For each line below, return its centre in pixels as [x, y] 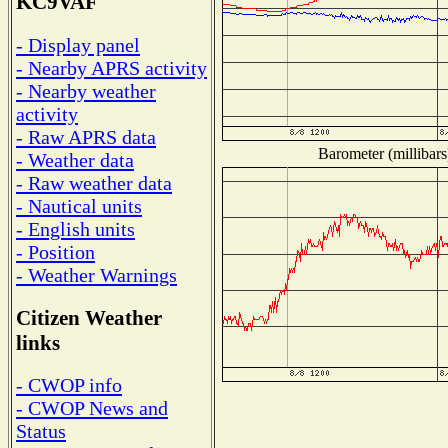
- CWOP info [69, 385]
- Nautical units [79, 205]
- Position [55, 251]
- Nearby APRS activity [111, 67]
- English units [75, 228]
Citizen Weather [89, 317]
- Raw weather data [94, 182]
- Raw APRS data [86, 136]
